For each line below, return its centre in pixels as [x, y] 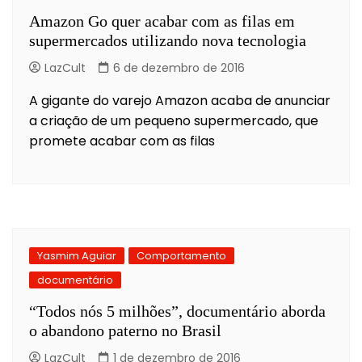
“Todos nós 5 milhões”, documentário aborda [177, 311]
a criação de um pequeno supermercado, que [174, 120]
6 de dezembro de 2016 [179, 67]
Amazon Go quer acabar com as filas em [162, 21]
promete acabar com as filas [122, 141]
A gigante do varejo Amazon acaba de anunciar [180, 100]
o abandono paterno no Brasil [125, 330]
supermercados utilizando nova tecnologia [168, 40]
